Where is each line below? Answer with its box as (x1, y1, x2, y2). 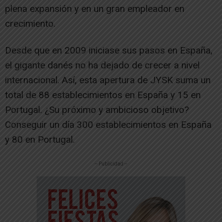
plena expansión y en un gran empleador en (5, 2, 184, 14)
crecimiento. (5, 17, 55, 29)
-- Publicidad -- (95, 161, 127, 166)
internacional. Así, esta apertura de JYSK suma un (5, 74, 211, 86)
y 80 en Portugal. (5, 133, 75, 145)
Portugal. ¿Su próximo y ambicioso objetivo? (5, 104, 189, 115)
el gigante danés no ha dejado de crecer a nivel (5, 59, 200, 71)
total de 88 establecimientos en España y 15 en (5, 89, 201, 101)
